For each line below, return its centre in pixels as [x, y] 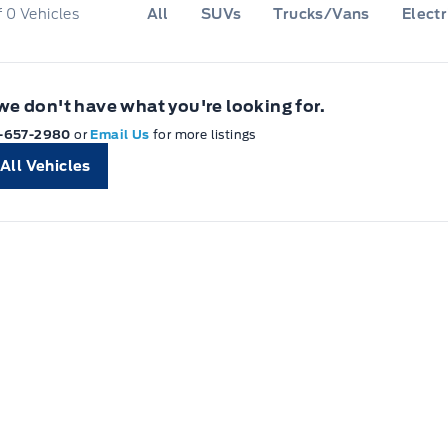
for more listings [204, 134]
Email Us [122, 134]
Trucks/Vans [321, 13]
